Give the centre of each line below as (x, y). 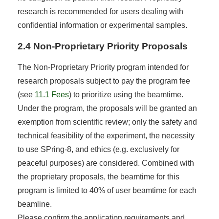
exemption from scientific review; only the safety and (107, 122)
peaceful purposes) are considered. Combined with (106, 163)
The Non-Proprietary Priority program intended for (103, 67)
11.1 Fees (52, 94)
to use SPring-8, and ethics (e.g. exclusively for (98, 149)
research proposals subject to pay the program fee (104, 81)
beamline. (34, 204)
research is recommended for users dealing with (100, 11)
